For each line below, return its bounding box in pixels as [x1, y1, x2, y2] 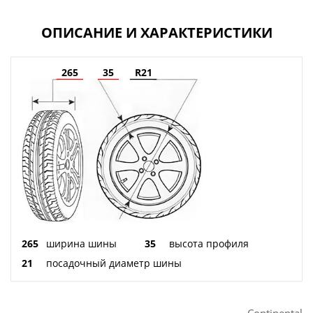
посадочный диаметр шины [46, 256, 182, 270]
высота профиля [169, 237, 249, 251]
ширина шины [46, 237, 117, 251]
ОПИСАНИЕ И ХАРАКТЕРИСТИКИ [41, 22, 272, 42]
